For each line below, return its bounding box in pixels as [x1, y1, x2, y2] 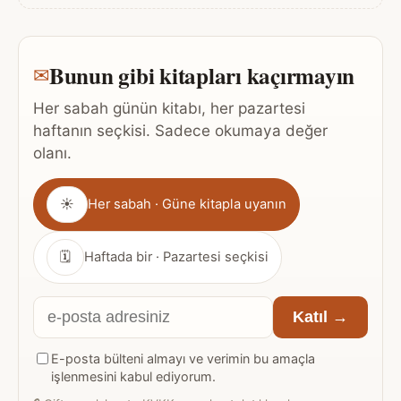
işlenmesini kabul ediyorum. [51, 369, 216, 385]
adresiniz [32, 352, 106, 374]
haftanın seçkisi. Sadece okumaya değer [33, 121, 328, 141]
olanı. [33, 143, 72, 163]
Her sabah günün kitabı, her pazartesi [33, 98, 305, 118]
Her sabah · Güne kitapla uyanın [88, 196, 286, 213]
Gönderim [32, 180, 111, 202]
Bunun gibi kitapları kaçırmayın [49, 58, 355, 92]
